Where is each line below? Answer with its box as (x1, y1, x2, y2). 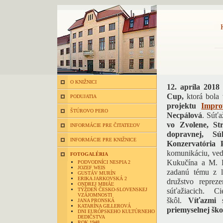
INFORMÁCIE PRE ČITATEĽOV (70, 122, 140, 128)
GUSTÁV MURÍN (78, 170, 115, 176)
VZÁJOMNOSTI (78, 192, 112, 198)
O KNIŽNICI (70, 79, 97, 85)
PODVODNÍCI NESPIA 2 (78, 159, 130, 165)
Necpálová (167, 111, 202, 120)
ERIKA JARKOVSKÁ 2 (78, 176, 127, 181)
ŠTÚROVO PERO (70, 108, 108, 113)
